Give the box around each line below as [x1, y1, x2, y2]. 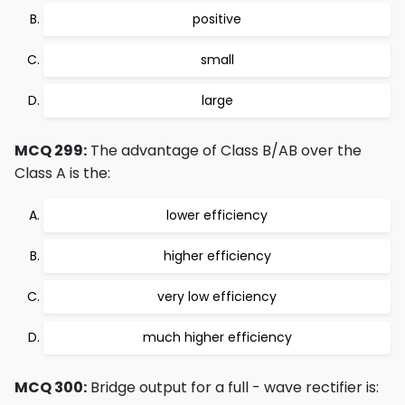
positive [193, 10, 241, 29]
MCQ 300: [14, 377, 87, 399]
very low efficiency [157, 287, 277, 306]
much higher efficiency [142, 328, 292, 347]
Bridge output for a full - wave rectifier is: [87, 377, 379, 399]
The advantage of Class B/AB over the [87, 140, 362, 162]
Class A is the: [14, 163, 110, 184]
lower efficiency [166, 206, 268, 225]
